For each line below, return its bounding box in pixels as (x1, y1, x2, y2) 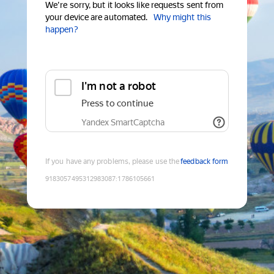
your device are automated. (45, 12, 148, 23)
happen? (45, 24, 78, 35)
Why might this (153, 12, 211, 23)
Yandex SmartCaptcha (81, 117, 165, 128)
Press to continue (81, 98, 154, 109)
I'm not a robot (81, 80, 156, 93)
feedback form (180, 157, 229, 166)
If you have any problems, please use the (45, 157, 180, 166)
